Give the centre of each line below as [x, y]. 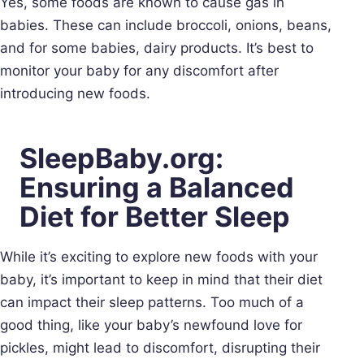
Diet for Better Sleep [155, 216]
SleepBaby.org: [121, 158]
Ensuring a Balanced [157, 187]
